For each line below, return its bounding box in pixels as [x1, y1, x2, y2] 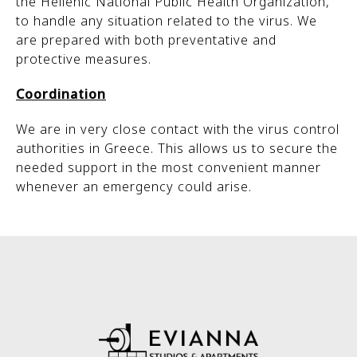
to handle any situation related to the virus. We [16, 12, 317, 29]
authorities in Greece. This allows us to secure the [16, 139, 338, 157]
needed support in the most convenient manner [16, 159, 321, 176]
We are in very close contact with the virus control [16, 120, 339, 138]
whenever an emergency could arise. [16, 178, 252, 195]
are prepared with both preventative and [16, 31, 277, 49]
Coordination [16, 85, 106, 103]
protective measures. [16, 50, 151, 68]
